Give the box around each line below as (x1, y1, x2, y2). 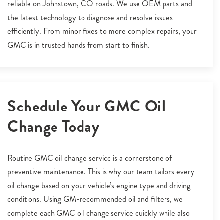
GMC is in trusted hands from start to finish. (7, 39, 150, 51)
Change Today (7, 115, 100, 137)
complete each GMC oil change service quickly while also (7, 207, 190, 219)
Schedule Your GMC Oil (7, 95, 166, 117)
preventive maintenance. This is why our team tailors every (7, 166, 194, 177)
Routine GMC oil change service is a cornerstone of (7, 152, 172, 164)
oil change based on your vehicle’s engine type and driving (7, 180, 191, 191)
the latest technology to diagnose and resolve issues (7, 12, 173, 23)
